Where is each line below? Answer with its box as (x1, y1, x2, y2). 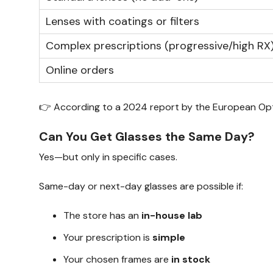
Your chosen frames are (63, 252, 171, 266)
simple (152, 230, 185, 244)
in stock (171, 252, 210, 266)
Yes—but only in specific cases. (39, 150, 177, 163)
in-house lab (141, 208, 202, 222)
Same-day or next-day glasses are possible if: (39, 179, 243, 193)
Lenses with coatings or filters (46, 13, 199, 29)
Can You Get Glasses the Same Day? (39, 128, 255, 144)
